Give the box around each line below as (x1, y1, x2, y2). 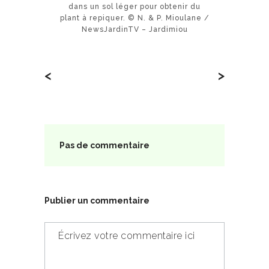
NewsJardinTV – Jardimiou (81, 25, 188, 34)
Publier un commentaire (44, 195, 150, 205)
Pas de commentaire (59, 140, 150, 150)
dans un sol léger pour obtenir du (68, 2, 201, 11)
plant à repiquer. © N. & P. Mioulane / (59, 13, 210, 22)
